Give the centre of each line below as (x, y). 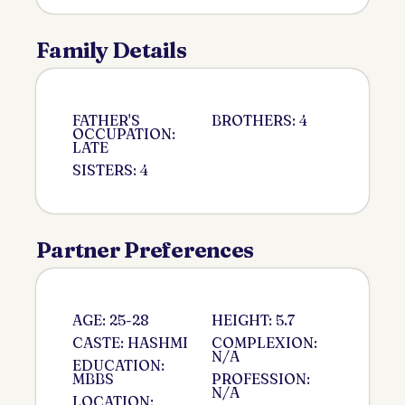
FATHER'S (106, 120)
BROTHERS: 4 (259, 120)
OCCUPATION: (124, 133)
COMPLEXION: (264, 342)
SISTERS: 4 (110, 170)
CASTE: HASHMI (130, 342)
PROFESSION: (261, 378)
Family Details (111, 50)
